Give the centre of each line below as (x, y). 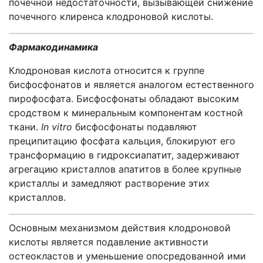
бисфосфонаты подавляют (135, 127)
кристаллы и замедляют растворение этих (109, 183)
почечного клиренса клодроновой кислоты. (111, 16)
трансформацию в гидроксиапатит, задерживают (124, 155)
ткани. (25, 127)
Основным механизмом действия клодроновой (120, 228)
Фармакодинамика (53, 47)
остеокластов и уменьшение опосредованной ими (127, 256)
